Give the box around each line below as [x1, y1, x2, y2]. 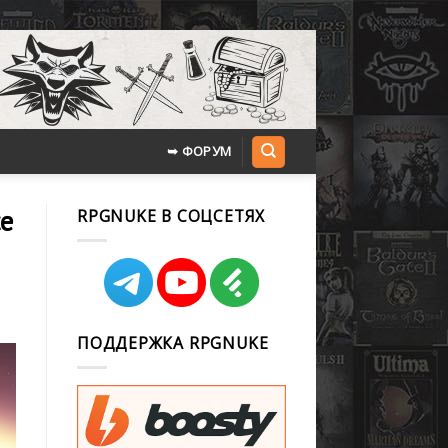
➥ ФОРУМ [166, 142, 232, 160]
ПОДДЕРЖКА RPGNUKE [77, 331, 269, 354]
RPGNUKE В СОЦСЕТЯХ [77, 205, 266, 227]
